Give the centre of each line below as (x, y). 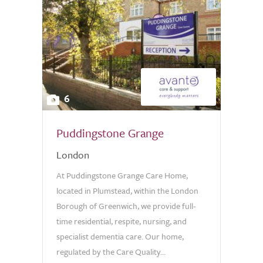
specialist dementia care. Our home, (120, 236)
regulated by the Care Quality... (111, 252)
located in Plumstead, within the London (127, 190)
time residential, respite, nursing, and (122, 221)
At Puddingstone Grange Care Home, (122, 175)
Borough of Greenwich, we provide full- (126, 206)
